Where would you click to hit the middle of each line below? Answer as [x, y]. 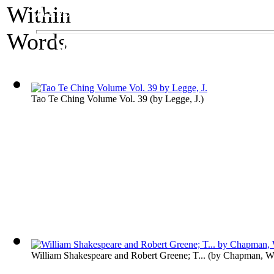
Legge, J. [183, 99]
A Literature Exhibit [95, 12]
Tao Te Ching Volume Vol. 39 [89, 99]
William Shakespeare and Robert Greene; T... [118, 255]
